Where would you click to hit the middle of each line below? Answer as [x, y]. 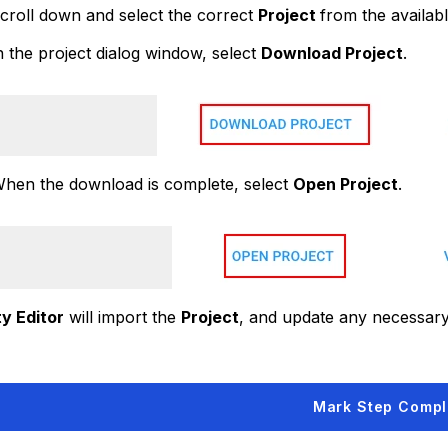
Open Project [345, 183]
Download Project [331, 52]
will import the [122, 316]
